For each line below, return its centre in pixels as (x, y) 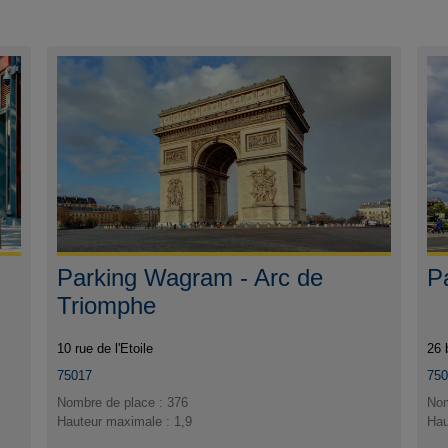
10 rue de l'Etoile (105, 349)
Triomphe (107, 306)
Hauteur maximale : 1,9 (125, 422)
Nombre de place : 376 (123, 403)
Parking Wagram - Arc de (190, 278)
